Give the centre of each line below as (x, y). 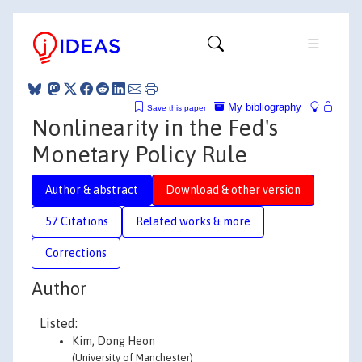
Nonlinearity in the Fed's (155, 127)
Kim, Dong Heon (114, 341)
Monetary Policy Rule (139, 154)
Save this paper (177, 107)
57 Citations (77, 221)
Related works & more (193, 221)
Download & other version (233, 189)
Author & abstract (92, 189)
